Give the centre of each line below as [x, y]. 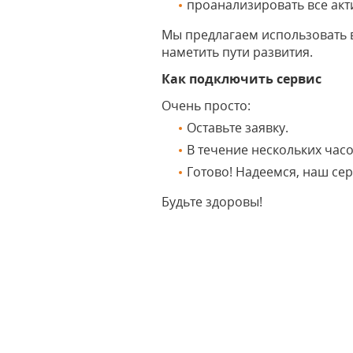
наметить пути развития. [238, 52]
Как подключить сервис [242, 79]
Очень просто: [206, 106]
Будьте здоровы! [212, 202]
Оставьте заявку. [238, 128]
